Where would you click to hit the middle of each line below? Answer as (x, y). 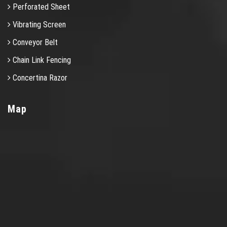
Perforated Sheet (40, 7)
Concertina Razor (39, 78)
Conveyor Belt (34, 42)
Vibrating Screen (38, 24)
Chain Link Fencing (41, 60)
